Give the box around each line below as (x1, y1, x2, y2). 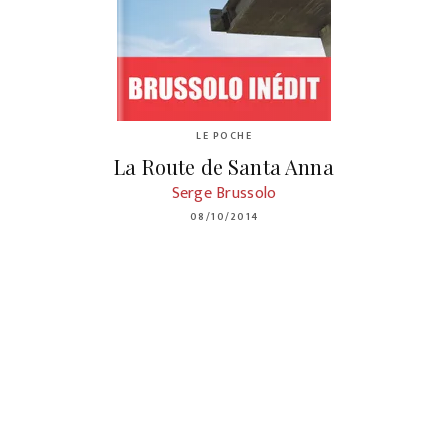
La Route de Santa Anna (114, 152, 334, 180)
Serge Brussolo (171, 180, 277, 208)
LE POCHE (196, 127, 252, 144)
